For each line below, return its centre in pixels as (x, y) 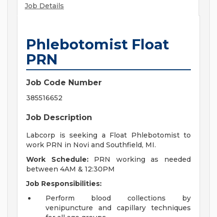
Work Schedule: (57, 160)
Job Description (59, 118)
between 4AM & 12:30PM (70, 169)
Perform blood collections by (118, 198)
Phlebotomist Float (98, 45)
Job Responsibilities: (64, 184)
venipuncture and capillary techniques (118, 208)
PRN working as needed (140, 160)
